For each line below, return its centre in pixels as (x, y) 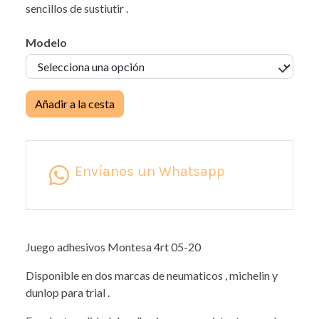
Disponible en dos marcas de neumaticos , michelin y (152, 276)
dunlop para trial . (68, 293)
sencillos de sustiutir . (77, 9)
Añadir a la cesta (75, 104)
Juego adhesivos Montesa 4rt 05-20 (113, 247)
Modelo (46, 43)
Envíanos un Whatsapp (150, 172)
